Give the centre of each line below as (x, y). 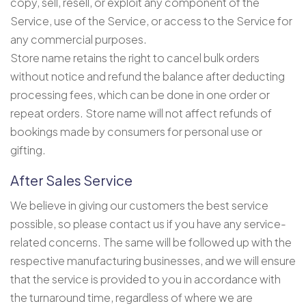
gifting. (28, 150)
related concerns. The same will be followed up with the (151, 242)
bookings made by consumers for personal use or (136, 131)
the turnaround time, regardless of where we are (131, 297)
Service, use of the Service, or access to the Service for (151, 20)
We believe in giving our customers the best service (139, 205)
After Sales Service (71, 180)
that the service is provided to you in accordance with (145, 279)
